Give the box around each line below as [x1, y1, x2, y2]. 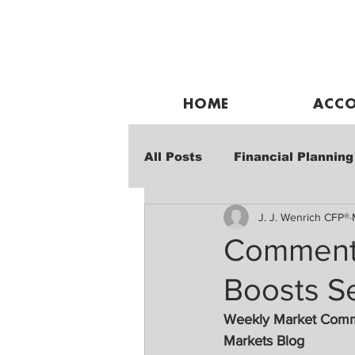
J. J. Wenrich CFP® [258, 210, 349, 223]
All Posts [144, 149, 202, 163]
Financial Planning [234, 149, 353, 163]
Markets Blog [223, 333, 304, 349]
